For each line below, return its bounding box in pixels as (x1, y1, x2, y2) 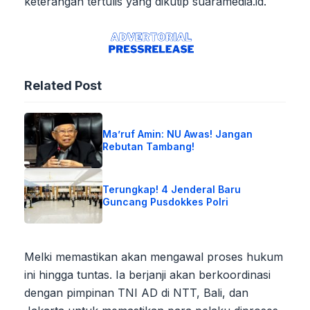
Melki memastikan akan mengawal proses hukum (24, 249, 283, 264)
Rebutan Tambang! (102, 140, 195, 152)
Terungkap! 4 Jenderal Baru (102, 183, 241, 195)
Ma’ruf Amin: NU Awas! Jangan (102, 127, 253, 140)
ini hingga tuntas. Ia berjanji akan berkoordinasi (24, 267, 271, 282)
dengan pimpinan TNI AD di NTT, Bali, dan (24, 285, 248, 300)
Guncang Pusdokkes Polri (102, 195, 229, 208)
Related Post (24, 77, 102, 93)
